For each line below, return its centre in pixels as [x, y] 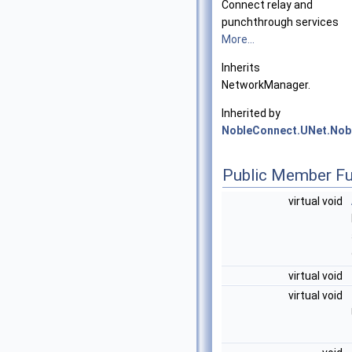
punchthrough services [280, 22]
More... [238, 39]
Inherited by [251, 113]
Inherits [241, 68]
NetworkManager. [266, 85]
